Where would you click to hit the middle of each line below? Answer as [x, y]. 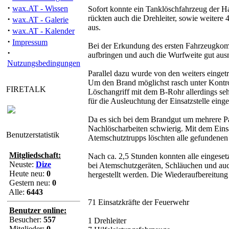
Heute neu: [27, 174]
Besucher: [25, 220]
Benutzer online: [38, 210]
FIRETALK [25, 89]
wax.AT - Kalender [43, 31]
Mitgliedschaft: [35, 155]
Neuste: [21, 164]
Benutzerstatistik [32, 135]
